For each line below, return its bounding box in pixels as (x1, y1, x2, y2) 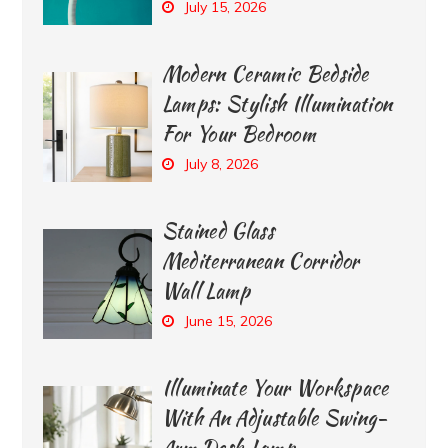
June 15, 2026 (183, 311, 272, 330)
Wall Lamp (161, 275, 251, 305)
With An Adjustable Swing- (161, 402, 388, 432)
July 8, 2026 (183, 154, 258, 173)
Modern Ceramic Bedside (161, 58, 369, 88)
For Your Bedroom (161, 118, 316, 148)
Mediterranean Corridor (161, 245, 360, 275)
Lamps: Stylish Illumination (161, 88, 393, 118)
